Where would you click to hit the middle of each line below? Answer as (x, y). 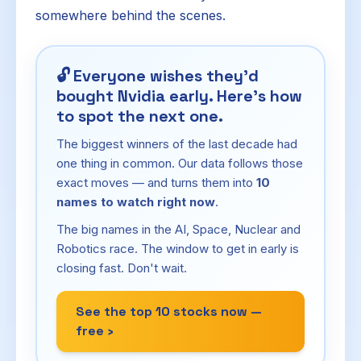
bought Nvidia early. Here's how (179, 96)
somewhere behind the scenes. (131, 15)
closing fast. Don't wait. (122, 268)
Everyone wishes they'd (166, 76)
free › (95, 331)
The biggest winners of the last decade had (177, 144)
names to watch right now (136, 202)
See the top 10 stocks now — (169, 311)
